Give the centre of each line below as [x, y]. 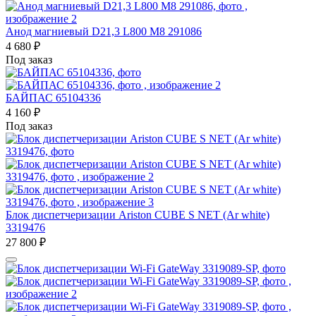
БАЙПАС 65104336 [53, 97]
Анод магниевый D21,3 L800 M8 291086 [104, 31]
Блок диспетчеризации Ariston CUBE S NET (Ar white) [138, 214]
